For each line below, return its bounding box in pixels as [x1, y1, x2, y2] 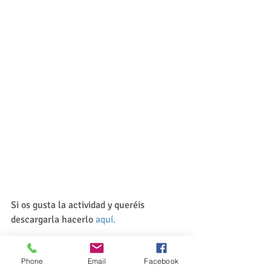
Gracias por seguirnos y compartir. [11, 242, 151, 255]
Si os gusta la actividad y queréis [11, 198, 147, 211]
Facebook [144, 256, 178, 266]
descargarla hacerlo [11, 213, 96, 226]
